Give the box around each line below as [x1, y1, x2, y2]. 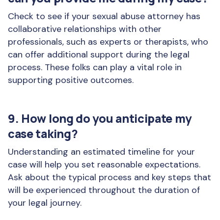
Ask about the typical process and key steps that [8, 171, 211, 183]
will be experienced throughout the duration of [8, 184, 200, 196]
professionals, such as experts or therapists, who [8, 36, 208, 48]
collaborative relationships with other [8, 23, 162, 35]
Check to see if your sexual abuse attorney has [8, 10, 200, 22]
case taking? [8, 126, 78, 141]
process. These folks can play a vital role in [8, 61, 182, 73]
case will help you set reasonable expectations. [8, 159, 200, 170]
